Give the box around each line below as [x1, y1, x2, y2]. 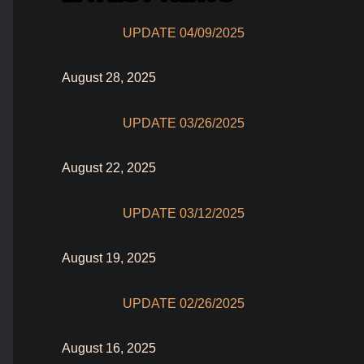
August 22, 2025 [62, 160, 156, 175]
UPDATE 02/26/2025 [123, 297, 245, 311]
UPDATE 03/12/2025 [123, 206, 245, 221]
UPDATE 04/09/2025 [123, 26, 245, 41]
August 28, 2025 [62, 70, 156, 84]
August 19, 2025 [62, 250, 156, 265]
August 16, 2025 [62, 340, 156, 355]
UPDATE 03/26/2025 [123, 116, 245, 131]
